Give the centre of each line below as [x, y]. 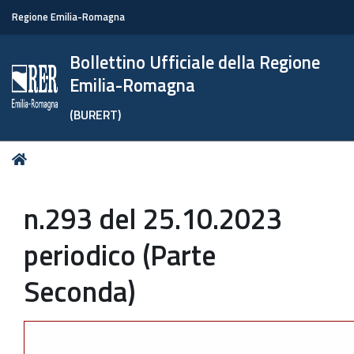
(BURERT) [96, 115]
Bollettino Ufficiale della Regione [195, 62]
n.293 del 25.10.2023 [153, 218]
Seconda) [80, 291]
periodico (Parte [120, 255]
